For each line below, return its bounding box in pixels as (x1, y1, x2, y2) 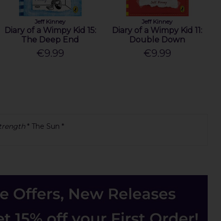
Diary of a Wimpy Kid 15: (4, 26, 96, 36)
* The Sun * (25, 121, 64, 131)
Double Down (129, 35, 185, 45)
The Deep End (21, 35, 79, 45)
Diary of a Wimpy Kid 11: (112, 26, 203, 36)
